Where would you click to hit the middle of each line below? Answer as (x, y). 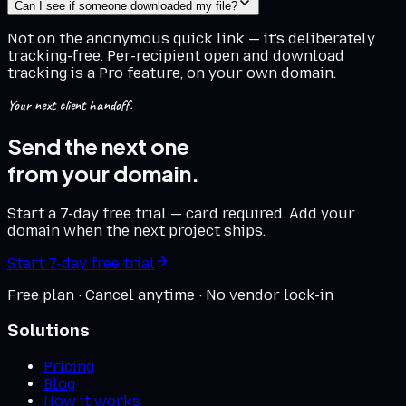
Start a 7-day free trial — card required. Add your (181, 213)
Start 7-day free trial (81, 263)
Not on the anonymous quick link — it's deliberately (191, 38)
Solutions (48, 331)
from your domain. (103, 173)
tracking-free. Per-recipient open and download (176, 55)
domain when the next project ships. (136, 230)
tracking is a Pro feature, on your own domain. (172, 72)
